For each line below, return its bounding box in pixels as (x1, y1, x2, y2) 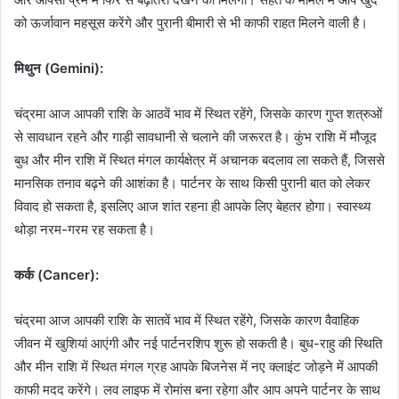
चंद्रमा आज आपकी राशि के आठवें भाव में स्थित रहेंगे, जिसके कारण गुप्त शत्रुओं (14, 104, 382, 122)
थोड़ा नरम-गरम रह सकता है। (14, 220, 155, 238)
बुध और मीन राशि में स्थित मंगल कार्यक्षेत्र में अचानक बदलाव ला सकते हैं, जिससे (14, 151, 385, 168)
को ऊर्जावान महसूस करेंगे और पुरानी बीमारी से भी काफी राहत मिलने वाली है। (14, 13, 368, 31)
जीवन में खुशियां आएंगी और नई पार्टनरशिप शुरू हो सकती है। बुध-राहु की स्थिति (14, 334, 382, 352)
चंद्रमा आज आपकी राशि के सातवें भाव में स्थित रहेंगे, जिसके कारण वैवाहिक (14, 311, 359, 329)
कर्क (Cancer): (14, 265, 99, 283)
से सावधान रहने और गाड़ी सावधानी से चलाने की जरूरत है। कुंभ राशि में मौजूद (14, 127, 377, 145)
